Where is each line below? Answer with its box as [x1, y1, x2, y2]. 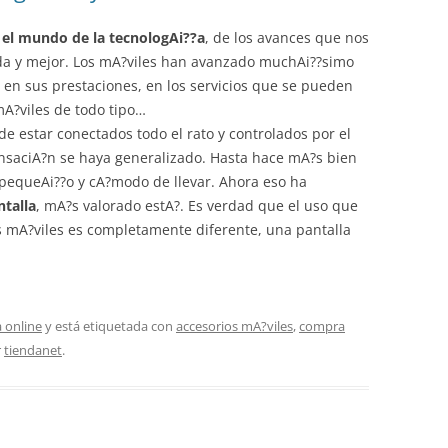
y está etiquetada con [42, 317, 176, 335]
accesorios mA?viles [176, 317, 293, 335]
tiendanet [4, 341, 62, 359]
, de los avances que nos [205, 28, 369, 47]
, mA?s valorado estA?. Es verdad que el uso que [36, 196, 358, 215]
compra [299, 317, 345, 335]
